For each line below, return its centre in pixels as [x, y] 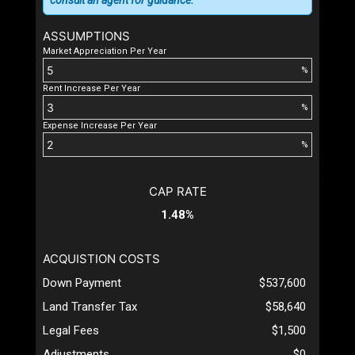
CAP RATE [177, 192]
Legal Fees [71, 331]
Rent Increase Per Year [92, 89]
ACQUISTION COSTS [101, 259]
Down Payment [82, 283]
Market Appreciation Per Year [105, 52]
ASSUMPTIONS [86, 36]
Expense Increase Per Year [100, 126]
